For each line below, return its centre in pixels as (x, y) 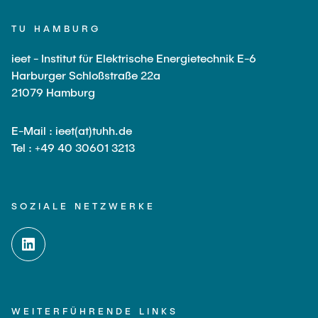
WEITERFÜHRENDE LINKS (95, 311)
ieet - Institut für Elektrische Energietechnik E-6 (134, 58)
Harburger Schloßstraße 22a (86, 75)
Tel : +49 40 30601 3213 (73, 147)
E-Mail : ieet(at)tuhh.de (72, 130)
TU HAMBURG (56, 28)
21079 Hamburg (53, 92)
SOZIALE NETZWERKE (83, 206)
